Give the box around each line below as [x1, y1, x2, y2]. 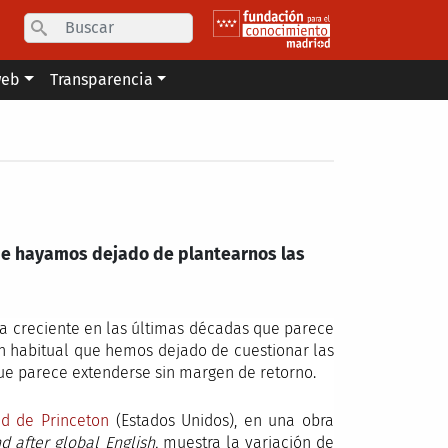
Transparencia [49, 70, 153, 89]
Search [191, 13, 242, 33]
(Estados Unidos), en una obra [109, 411, 335, 430]
